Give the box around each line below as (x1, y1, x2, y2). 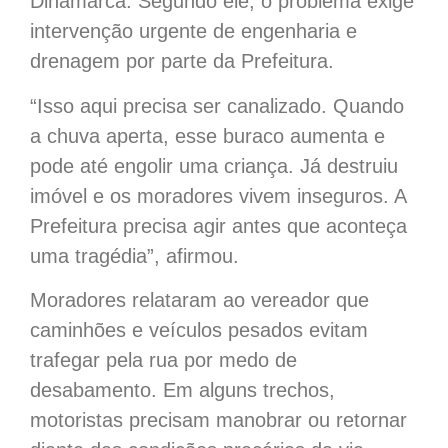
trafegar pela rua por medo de (30, 349, 297, 372)
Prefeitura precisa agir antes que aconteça (30, 214, 407, 237)
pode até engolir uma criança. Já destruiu (30, 154, 398, 177)
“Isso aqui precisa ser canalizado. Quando (30, 94, 404, 117)
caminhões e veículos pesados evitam (30, 319, 368, 342)
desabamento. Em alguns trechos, (30, 379, 335, 402)
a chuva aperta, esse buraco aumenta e (30, 124, 385, 147)
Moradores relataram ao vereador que (30, 289, 369, 312)
